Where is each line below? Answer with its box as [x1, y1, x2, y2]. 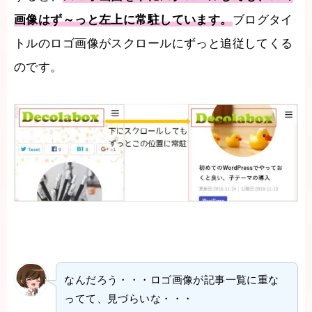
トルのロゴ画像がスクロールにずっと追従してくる [14, 36, 293, 50]
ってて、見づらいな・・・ [64, 292, 194, 305]
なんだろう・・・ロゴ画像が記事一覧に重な [64, 274, 279, 286]
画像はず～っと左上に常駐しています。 [14, 13, 233, 26]
